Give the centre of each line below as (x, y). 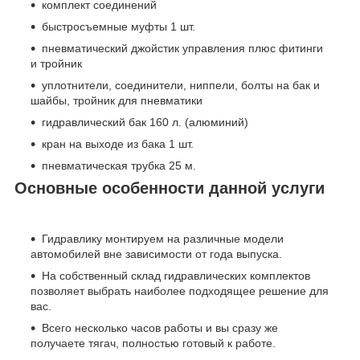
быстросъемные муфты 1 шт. (119, 27)
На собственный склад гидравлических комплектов (176, 275)
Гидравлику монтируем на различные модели (163, 238)
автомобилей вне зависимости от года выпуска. (156, 254)
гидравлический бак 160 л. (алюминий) (145, 123)
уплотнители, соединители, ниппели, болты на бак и (181, 86)
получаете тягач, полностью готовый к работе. (153, 343)
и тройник (56, 64)
